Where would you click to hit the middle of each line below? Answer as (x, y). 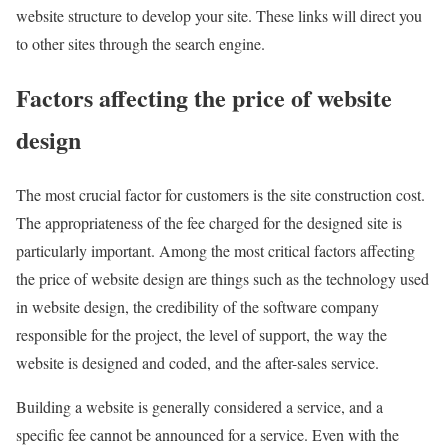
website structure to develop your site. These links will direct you (219, 15)
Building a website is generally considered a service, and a (199, 407)
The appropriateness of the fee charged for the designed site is (209, 223)
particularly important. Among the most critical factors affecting (215, 251)
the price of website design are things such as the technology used (222, 279)
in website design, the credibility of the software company (197, 307)
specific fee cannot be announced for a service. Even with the (207, 435)
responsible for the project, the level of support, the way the (201, 335)
